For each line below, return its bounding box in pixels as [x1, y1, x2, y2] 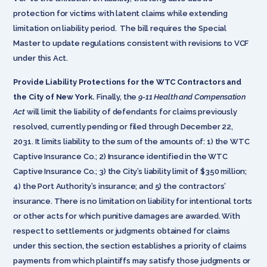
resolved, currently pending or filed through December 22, [13, 122, 233, 131]
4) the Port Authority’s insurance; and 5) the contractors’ [13, 181, 226, 191]
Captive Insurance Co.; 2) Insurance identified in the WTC [13, 151, 228, 161]
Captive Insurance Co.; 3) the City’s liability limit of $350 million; [13, 166, 247, 176]
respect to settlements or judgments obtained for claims [13, 226, 231, 235]
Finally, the [95, 92, 139, 101]
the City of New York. [13, 92, 95, 101]
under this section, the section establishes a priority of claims [13, 241, 247, 250]
